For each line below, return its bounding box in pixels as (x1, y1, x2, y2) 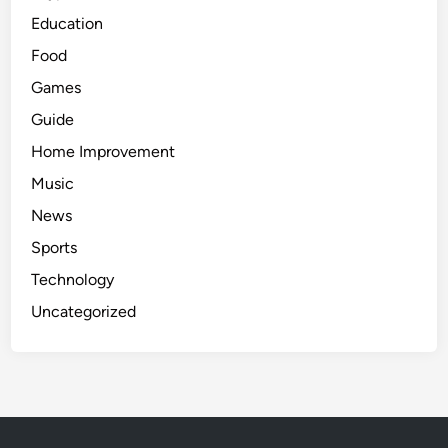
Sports (31, 237, 78, 257)
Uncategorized (31, 301, 137, 321)
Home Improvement (31, 141, 176, 161)
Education (31, 13, 104, 33)
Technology (31, 269, 115, 289)
